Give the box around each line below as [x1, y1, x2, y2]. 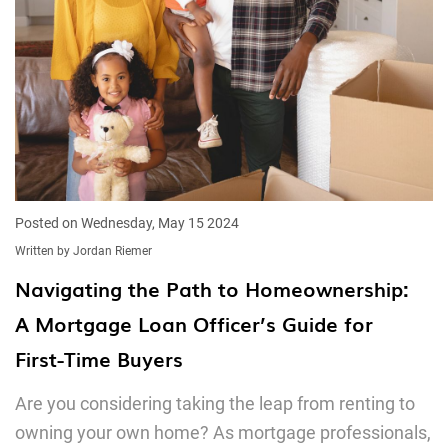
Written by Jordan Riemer [15, 244, 152, 258]
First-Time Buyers [15, 343, 183, 373]
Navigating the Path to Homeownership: [15, 273, 409, 303]
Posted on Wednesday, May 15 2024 [15, 215, 239, 231]
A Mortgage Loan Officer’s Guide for [15, 308, 373, 338]
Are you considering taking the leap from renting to [15, 393, 415, 414]
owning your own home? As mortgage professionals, [15, 422, 431, 443]
